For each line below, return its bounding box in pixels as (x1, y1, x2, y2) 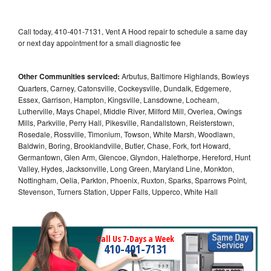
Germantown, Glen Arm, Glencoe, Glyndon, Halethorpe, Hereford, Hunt (18, 151, 250, 162)
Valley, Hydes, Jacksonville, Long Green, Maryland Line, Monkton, (18, 163, 234, 174)
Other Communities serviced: (18, 70, 120, 82)
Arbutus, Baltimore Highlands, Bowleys (120, 70, 249, 81)
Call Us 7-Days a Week (97, 232, 174, 244)
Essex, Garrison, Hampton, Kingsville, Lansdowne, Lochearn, (18, 94, 219, 105)
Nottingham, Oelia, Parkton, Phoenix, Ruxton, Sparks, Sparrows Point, (18, 174, 247, 185)
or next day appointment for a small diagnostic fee (18, 37, 181, 48)
